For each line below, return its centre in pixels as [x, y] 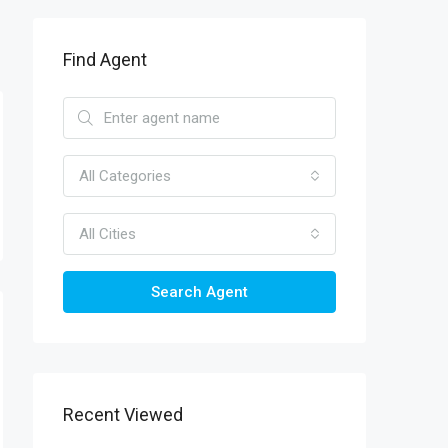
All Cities [107, 233]
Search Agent [199, 291]
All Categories [125, 175]
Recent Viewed [123, 414]
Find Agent [105, 59]
